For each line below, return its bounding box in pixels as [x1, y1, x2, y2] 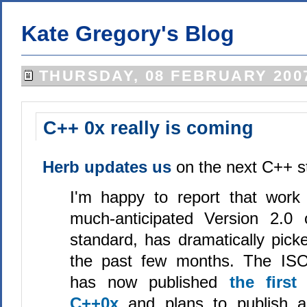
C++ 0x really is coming [42, 117, 254, 138]
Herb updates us [42, 158, 176, 176]
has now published [69, 273, 230, 291]
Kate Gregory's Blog [21, 21, 234, 46]
